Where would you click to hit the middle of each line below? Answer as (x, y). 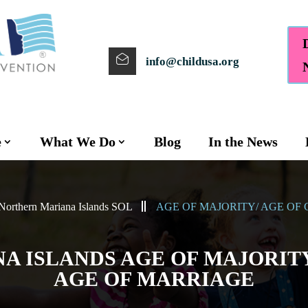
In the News (243, 142)
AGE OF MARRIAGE (154, 278)
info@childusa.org (192, 61)
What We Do (77, 142)
